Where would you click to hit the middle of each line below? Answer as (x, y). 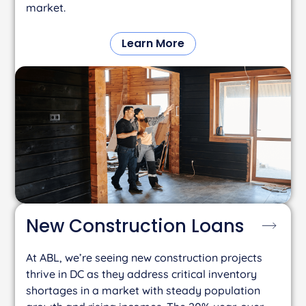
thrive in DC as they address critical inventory (142, 274)
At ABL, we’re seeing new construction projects (144, 258)
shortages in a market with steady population (143, 291)
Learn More (153, 43)
